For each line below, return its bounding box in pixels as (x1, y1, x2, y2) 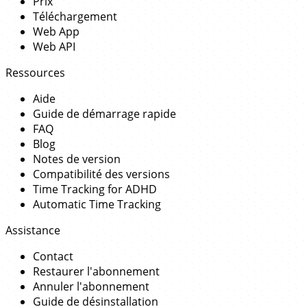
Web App (33, 24, 79, 39)
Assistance (5, 223, 60, 238)
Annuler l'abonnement (33, 279, 149, 294)
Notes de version (33, 151, 121, 167)
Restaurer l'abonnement (33, 264, 160, 279)
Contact (33, 249, 73, 264)
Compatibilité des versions (33, 167, 170, 182)
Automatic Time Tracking (33, 197, 161, 212)
